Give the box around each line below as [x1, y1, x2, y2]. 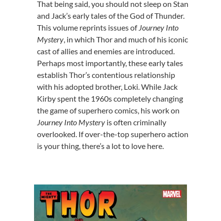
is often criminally [106, 117, 166, 127]
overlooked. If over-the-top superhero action [37, 129, 188, 139]
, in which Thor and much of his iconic [63, 34, 188, 44]
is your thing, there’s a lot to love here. [37, 141, 164, 150]
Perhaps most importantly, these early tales [37, 58, 183, 68]
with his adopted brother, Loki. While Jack [37, 81, 178, 91]
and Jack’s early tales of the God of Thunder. [37, 10, 184, 20]
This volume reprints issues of [37, 22, 139, 32]
